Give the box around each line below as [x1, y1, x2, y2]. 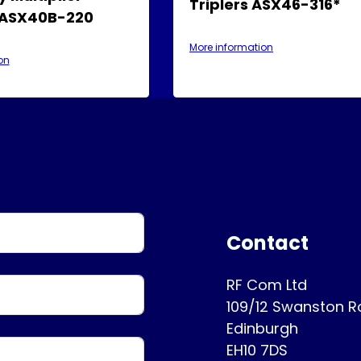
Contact [226, 230, 309, 257]
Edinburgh [226, 318, 298, 339]
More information [189, 39, 273, 54]
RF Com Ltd [226, 275, 307, 296]
